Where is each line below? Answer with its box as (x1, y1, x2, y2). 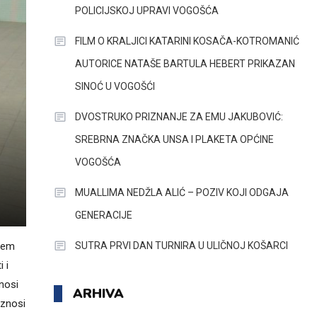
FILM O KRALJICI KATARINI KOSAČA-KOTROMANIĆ (74, 35, 299, 47)
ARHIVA (72, 285, 124, 302)
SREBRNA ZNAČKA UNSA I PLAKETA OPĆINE (74, 134, 274, 145)
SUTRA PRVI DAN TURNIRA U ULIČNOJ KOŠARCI (74, 240, 288, 251)
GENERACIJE (74, 209, 132, 221)
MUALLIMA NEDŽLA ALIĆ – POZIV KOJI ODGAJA (74, 187, 289, 198)
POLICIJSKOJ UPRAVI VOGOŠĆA (74, 5, 219, 16)
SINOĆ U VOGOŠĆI (74, 81, 155, 92)
